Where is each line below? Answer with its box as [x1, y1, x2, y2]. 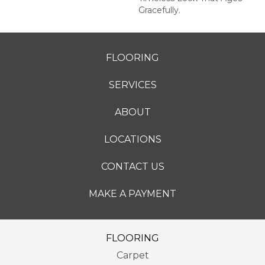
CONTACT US [101, 160, 164, 172]
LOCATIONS [104, 133, 161, 145]
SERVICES [108, 79, 157, 91]
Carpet [116, 249, 149, 261]
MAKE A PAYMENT [89, 188, 176, 199]
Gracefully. [138, 4, 180, 15]
